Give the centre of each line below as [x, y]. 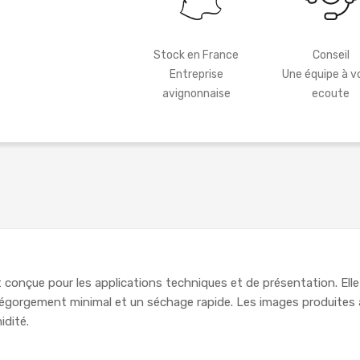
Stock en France [196, 55]
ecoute [331, 94]
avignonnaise [196, 94]
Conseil [331, 55]
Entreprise [196, 75]
